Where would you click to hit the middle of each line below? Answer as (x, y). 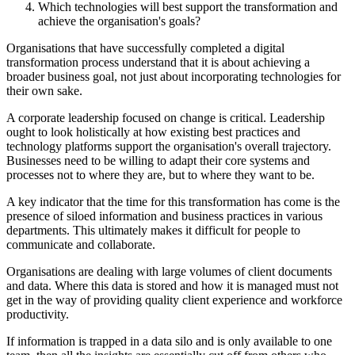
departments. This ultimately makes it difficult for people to (153, 231)
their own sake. (44, 91)
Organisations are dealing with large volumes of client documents (169, 272)
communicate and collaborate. (81, 245)
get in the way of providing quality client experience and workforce (174, 300)
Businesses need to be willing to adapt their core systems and (158, 161)
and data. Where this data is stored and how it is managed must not (172, 286)
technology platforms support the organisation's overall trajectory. (169, 147)
